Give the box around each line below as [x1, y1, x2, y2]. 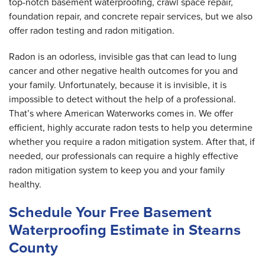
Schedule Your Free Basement [9, 201, 212, 224]
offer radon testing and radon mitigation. [9, 24, 174, 38]
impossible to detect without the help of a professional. [9, 92, 236, 106]
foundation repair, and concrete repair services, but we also [9, 9, 253, 24]
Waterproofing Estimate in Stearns [9, 219, 241, 241]
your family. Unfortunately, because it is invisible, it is [9, 78, 227, 92]
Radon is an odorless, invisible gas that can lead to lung [9, 50, 237, 64]
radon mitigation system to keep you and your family [9, 163, 225, 177]
